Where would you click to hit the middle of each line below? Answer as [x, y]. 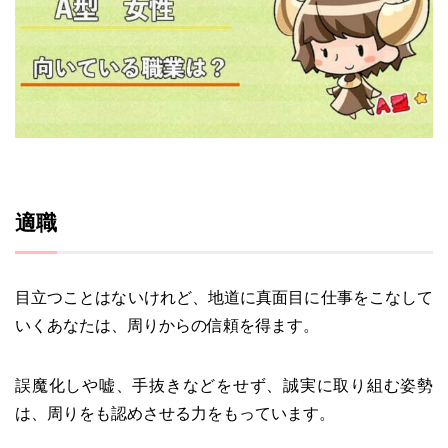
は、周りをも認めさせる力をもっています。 [175, 413]
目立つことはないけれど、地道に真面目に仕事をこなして [224, 297]
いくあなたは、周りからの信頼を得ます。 [167, 325]
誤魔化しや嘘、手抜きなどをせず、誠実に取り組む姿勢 [224, 385]
